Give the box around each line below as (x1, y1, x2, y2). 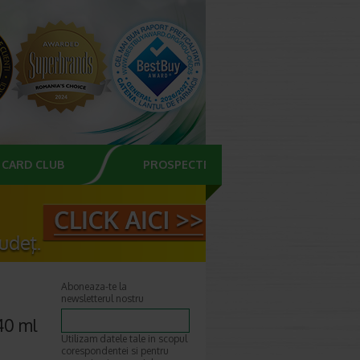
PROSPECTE (143, 157, 210, 171)
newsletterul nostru (61, 292, 144, 305)
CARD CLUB (2, 157, 64, 171)
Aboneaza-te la (61, 280, 127, 292)
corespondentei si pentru (61, 345, 169, 357)
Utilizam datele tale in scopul (61, 333, 187, 345)
